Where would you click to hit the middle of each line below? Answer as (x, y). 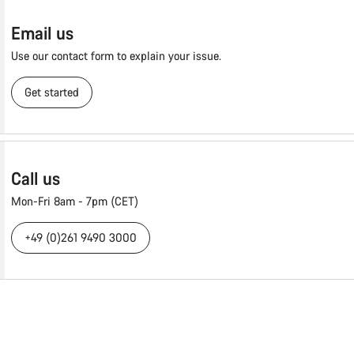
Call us (35, 179)
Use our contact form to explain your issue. (116, 56)
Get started (51, 92)
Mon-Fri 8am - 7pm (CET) (74, 201)
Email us (42, 33)
